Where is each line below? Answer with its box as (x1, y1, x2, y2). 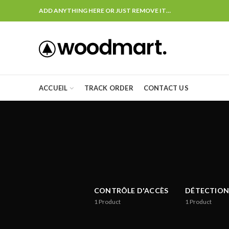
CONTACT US (143, 83, 189, 92)
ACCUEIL (39, 83, 68, 92)
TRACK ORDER (84, 83, 133, 92)
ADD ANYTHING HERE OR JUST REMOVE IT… (39, 7, 171, 14)
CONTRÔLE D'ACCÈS (94, 186, 169, 195)
